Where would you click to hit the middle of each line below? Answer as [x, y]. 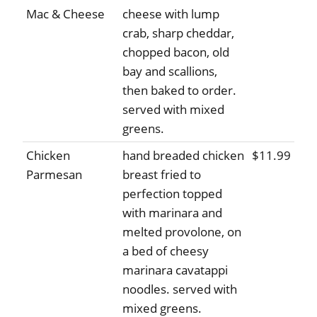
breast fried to [162, 175]
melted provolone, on [182, 232]
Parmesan [54, 175]
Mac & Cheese [65, 14]
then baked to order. [179, 91]
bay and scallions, [170, 71]
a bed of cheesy [166, 251]
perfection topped [172, 194]
